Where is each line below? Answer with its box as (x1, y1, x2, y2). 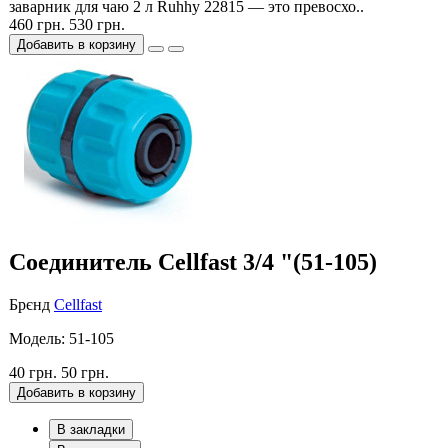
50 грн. (61, 363, 109, 381)
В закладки (57, 421, 125, 437)
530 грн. (69, 15, 125, 33)
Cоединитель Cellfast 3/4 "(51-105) (9, 248, 377, 275)
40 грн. (9, 363, 57, 381)
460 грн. (9, 15, 65, 33)
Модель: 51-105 (9, 329, 114, 347)
